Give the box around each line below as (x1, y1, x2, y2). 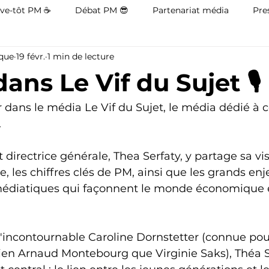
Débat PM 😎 (75, 4, 128, 16)
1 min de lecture (47, 50, 114, 62)
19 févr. (16, 50, 45, 62)
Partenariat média (153, 4, 229, 16)
